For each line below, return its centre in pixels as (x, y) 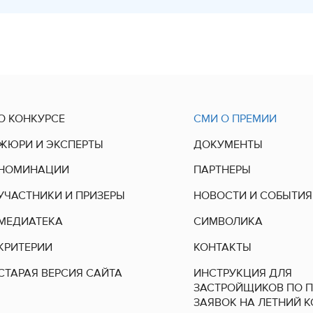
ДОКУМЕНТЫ (228, 144)
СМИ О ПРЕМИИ (235, 118)
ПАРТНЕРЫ (222, 170)
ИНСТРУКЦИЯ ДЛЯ (242, 273)
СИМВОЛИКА (228, 221)
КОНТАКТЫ (222, 247)
